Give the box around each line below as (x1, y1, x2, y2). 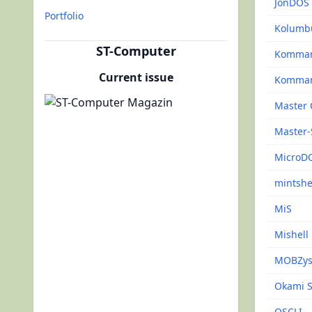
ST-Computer (95, 42, 176, 59)
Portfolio (45, 9, 84, 22)
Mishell (274, 228, 309, 241)
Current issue (98, 70, 173, 85)
